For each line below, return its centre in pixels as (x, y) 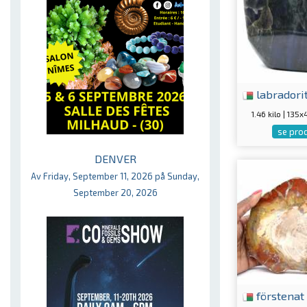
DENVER (115, 159)
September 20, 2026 (115, 193)
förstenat (279, 295)
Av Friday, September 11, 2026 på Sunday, (115, 176)
